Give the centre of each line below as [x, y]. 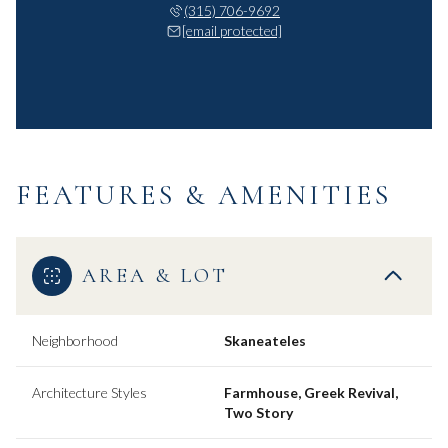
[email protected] [232, 30]
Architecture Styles [89, 392]
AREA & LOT [155, 275]
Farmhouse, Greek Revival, [311, 392]
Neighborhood [75, 340]
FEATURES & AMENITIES [203, 194]
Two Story [258, 412]
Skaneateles [265, 340]
